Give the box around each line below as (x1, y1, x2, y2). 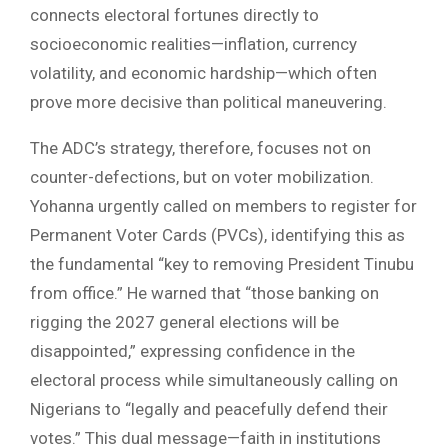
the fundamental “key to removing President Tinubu (30, 254, 414, 275)
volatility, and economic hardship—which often (30, 63, 377, 84)
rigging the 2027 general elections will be (30, 312, 339, 333)
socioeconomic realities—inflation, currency (30, 34, 357, 55)
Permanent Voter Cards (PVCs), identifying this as (30, 225, 405, 246)
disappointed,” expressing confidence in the (30, 341, 355, 362)
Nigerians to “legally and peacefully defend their (30, 399, 388, 420)
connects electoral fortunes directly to (30, 5, 319, 26)
